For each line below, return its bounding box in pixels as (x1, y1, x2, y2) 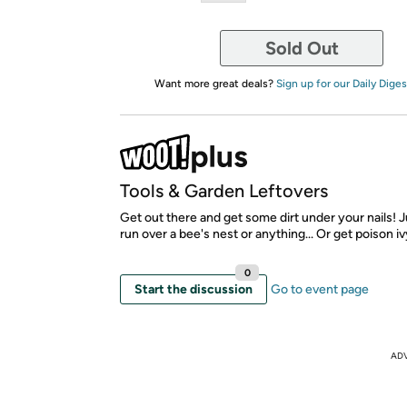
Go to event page (271, 282, 369, 297)
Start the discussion (134, 282, 253, 297)
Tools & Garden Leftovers (120, 180, 328, 202)
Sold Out (264, 37, 339, 59)
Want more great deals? (154, 77, 276, 90)
